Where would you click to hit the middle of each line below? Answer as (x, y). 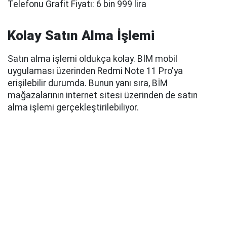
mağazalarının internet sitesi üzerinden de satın (103, 96)
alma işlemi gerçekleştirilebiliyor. (73, 108)
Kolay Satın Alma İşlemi (81, 36)
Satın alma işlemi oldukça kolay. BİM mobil (92, 59)
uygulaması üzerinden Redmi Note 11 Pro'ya (95, 71)
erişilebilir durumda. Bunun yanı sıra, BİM (88, 83)
